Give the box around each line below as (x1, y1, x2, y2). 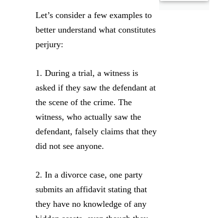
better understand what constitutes (36, 24, 156, 35)
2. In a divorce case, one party (36, 169, 143, 180)
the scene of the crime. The (36, 97, 132, 107)
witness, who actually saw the (36, 111, 141, 122)
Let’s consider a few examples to (36, 10, 152, 20)
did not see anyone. (36, 141, 104, 151)
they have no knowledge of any (36, 199, 146, 209)
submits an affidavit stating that (36, 184, 147, 194)
